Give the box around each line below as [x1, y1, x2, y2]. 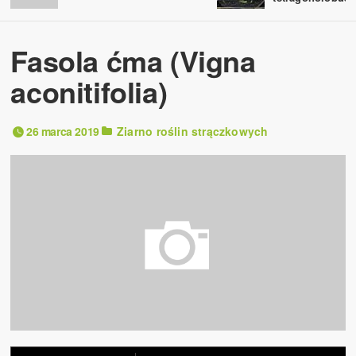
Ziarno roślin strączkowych [117, 122, 269, 139]
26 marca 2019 [26, 122, 103, 139]
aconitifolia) [10, 70, 168, 112]
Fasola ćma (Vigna [10, 39, 256, 81]
